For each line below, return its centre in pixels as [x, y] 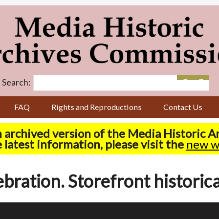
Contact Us [183, 107]
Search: [16, 82]
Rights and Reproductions [97, 107]
